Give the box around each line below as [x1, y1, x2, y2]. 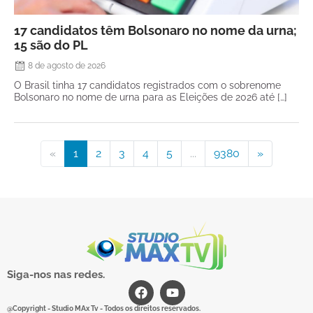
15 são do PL [14, 37, 88, 52]
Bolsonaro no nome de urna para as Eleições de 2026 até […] [14, 90, 287, 103]
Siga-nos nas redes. [7, 268, 105, 281]
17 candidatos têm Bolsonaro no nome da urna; [14, 22, 297, 38]
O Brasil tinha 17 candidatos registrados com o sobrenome [14, 78, 281, 91]
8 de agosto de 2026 [28, 60, 105, 71]
